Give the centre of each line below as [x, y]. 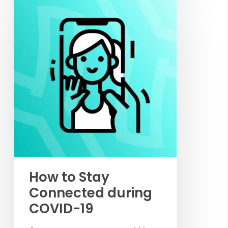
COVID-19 [61, 209]
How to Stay [69, 177]
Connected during [90, 193]
